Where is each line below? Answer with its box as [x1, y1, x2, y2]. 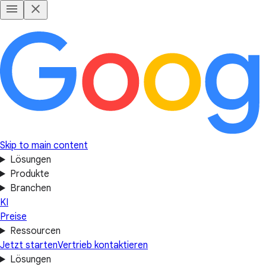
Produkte [9, 168, 49, 180]
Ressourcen [9, 225, 61, 237]
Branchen [9, 182, 51, 194]
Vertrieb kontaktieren [58, 239, 148, 251]
